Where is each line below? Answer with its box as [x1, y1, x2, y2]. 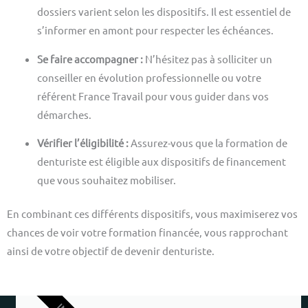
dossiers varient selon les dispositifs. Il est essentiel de [36, 5, 291, 19]
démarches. [36, 107, 91, 121]
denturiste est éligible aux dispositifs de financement [36, 155, 286, 168]
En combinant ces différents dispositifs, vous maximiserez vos [7, 207, 298, 221]
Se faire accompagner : [36, 52, 145, 65]
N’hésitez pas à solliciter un [144, 52, 272, 65]
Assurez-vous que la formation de [130, 136, 287, 150]
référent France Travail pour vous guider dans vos [36, 89, 269, 102]
